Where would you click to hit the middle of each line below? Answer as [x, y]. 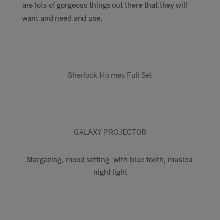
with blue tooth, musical [154, 159]
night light [110, 171]
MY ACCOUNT [110, 143]
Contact [110, 14]
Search [110, 44]
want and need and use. [62, 17]
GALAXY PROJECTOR [110, 131]
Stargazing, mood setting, [70, 159]
